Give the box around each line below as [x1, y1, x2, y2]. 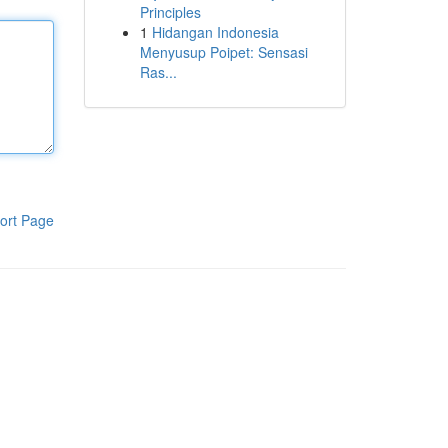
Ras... [139, 62, 177, 82]
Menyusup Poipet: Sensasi [139, 42, 308, 62]
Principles [139, 2, 201, 22]
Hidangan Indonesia [151, 22, 279, 42]
